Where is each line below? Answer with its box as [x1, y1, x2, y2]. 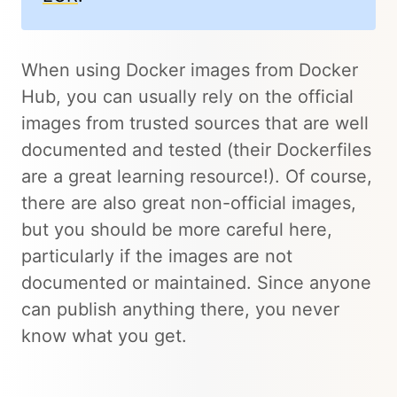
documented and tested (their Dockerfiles [21, 139, 371, 161]
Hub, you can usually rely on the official [21, 86, 354, 108]
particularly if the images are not [21, 245, 292, 268]
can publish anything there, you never [21, 299, 339, 321]
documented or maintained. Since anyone [21, 272, 371, 294]
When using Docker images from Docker [21, 59, 358, 82]
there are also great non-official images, [21, 192, 356, 214]
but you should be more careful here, [21, 219, 332, 241]
